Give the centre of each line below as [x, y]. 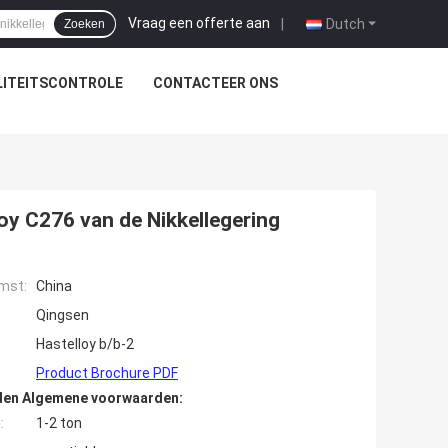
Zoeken [84, 24]
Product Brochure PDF [107, 373]
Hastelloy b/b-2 [85, 344]
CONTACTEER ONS [215, 83]
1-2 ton [59, 423]
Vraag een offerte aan [199, 22]
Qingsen [62, 315]
